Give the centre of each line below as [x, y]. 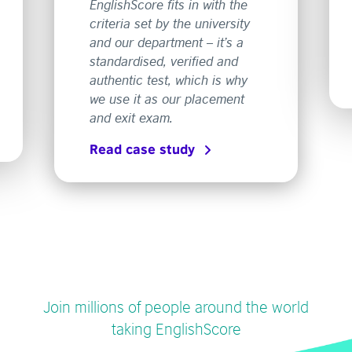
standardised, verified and [164, 60]
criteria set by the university [170, 22]
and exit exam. [131, 117]
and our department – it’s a [167, 41]
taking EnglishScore [176, 327]
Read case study [142, 149]
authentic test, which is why [169, 79]
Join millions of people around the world [176, 305]
